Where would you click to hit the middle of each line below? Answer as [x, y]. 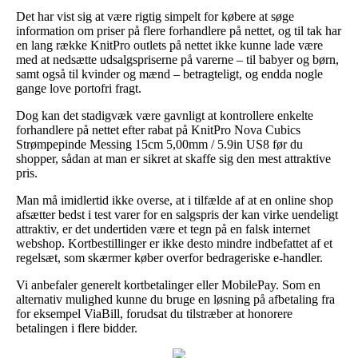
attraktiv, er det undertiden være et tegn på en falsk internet [163, 229]
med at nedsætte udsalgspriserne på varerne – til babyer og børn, [177, 59]
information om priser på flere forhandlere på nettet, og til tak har [179, 30]
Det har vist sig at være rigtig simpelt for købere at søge [155, 16]
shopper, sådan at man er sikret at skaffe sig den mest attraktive [173, 158]
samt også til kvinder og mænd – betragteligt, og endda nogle [169, 74]
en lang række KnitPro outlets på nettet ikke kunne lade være [169, 45]
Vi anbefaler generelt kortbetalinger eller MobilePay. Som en [168, 284]
